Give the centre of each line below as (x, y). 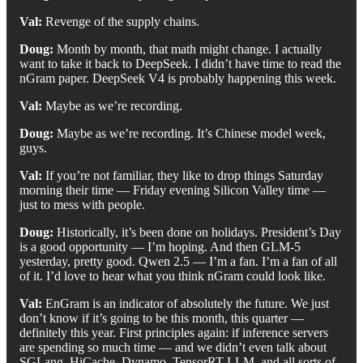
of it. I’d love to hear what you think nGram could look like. (173, 275)
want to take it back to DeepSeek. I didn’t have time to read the (180, 63)
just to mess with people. (82, 204)
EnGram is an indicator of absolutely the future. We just (186, 303)
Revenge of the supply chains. (121, 21)
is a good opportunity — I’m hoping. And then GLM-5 (160, 246)
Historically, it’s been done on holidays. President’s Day (197, 232)
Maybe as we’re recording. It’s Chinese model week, (190, 133)
